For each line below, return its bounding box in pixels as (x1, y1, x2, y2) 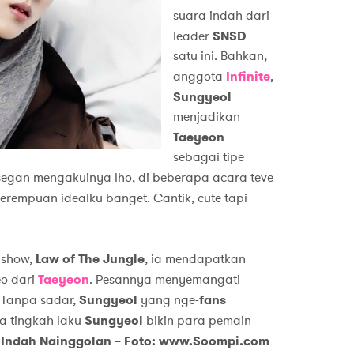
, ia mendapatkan (144, 250, 246, 269)
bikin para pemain (145, 312, 251, 330)
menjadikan (172, 108, 240, 126)
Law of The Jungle (35, 250, 145, 268)
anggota (172, 68, 226, 86)
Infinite (225, 68, 270, 85)
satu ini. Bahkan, (172, 47, 267, 66)
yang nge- (137, 292, 199, 310)
